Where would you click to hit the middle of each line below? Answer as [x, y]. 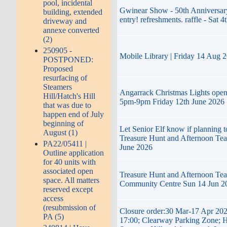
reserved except [68, 189]
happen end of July [74, 114]
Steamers [58, 87]
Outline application [74, 153]
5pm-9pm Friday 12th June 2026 [172, 102]
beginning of [64, 123]
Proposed [58, 68]
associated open [68, 171]
